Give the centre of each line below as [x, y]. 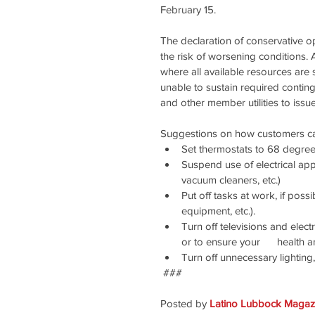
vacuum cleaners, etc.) [231, 180]
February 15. [188, 10]
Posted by [185, 304]
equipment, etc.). [218, 211]
